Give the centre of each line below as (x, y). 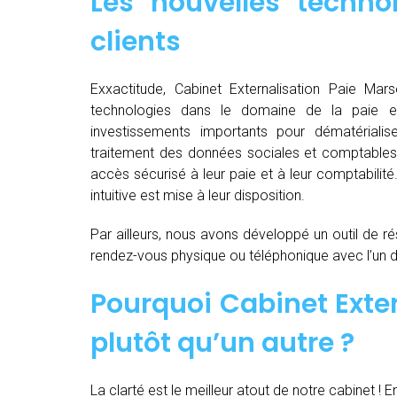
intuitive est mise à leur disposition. (198, 195)
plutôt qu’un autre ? (222, 343)
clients (136, 42)
